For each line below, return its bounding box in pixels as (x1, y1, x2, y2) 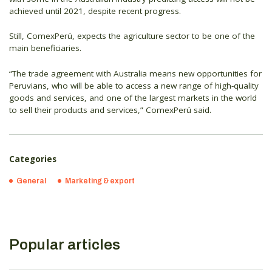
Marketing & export (65, 176, 135, 185)
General (16, 176, 46, 185)
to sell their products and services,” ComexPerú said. (9, 104, 211, 116)
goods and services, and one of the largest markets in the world (9, 92, 257, 104)
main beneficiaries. (9, 42, 81, 54)
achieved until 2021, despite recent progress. (9, 5, 186, 16)
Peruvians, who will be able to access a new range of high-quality (9, 80, 259, 92)
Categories (9, 154, 56, 165)
